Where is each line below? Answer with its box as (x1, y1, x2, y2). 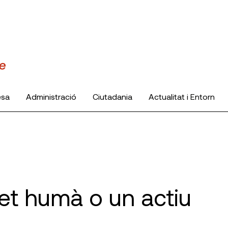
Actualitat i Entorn (149, 91, 215, 101)
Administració (26, 91, 76, 101)
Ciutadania (93, 91, 132, 101)
